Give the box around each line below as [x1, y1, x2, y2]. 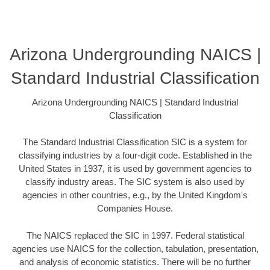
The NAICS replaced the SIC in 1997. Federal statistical [26, 230, 244, 240]
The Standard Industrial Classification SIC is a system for [23, 137, 247, 148]
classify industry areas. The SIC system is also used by [25, 177, 245, 187]
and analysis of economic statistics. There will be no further [19, 256, 251, 267]
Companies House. [97, 203, 173, 214]
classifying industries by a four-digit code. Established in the [18, 150, 252, 161]
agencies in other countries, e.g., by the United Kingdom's [22, 190, 248, 201]
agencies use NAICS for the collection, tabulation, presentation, [11, 243, 259, 254]
